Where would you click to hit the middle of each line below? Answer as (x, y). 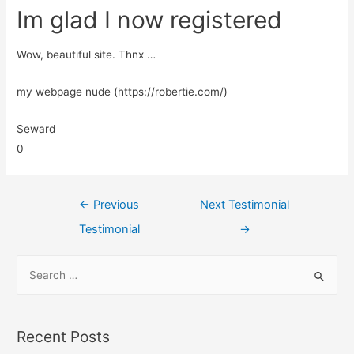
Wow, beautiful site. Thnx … (87, 55)
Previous (115, 204)
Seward (36, 128)
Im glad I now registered (150, 20)
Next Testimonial (245, 204)
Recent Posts (64, 336)
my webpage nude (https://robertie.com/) (122, 91)
